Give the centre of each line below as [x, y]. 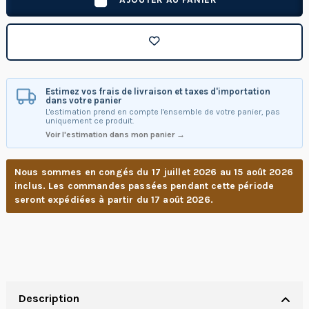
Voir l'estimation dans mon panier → [115, 135]
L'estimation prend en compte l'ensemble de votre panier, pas [163, 112]
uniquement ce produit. [90, 121]
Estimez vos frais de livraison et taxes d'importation [158, 92]
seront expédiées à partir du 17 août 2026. [114, 200]
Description [49, 299]
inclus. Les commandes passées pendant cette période [144, 186]
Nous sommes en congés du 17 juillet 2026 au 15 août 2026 [154, 172]
